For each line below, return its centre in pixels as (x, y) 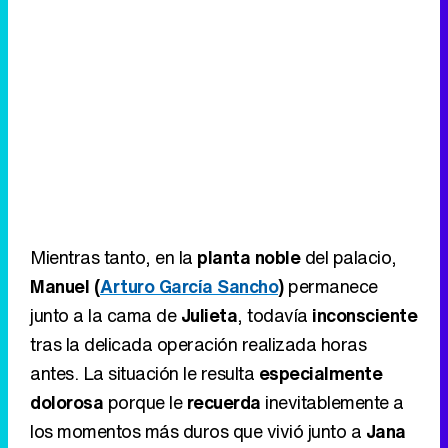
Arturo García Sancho (189, 286)
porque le (145, 402)
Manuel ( (65, 286)
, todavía (274, 315)
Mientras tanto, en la (113, 257)
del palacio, (348, 257)
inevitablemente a (332, 402)
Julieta (208, 315)
